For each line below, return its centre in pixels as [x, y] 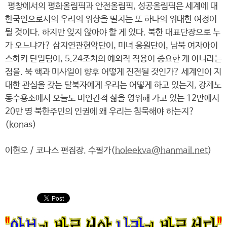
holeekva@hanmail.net [161, 151]
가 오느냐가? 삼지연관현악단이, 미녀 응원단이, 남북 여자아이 [111, 46]
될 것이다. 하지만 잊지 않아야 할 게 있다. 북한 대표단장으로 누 [113, 33]
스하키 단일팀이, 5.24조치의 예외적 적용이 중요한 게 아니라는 [113, 59]
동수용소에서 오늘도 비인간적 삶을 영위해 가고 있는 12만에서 [112, 99]
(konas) [21, 125]
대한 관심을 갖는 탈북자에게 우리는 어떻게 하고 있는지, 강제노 [113, 85]
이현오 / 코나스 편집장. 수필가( [60, 151]
